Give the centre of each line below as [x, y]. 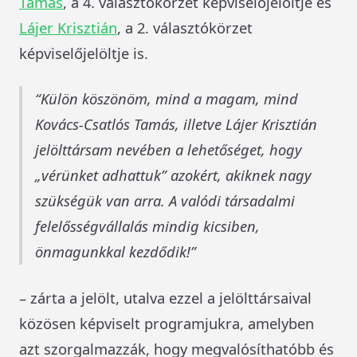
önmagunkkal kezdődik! [113, 252]
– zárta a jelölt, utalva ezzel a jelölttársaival [165, 297]
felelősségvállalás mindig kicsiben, [147, 226]
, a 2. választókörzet [185, 27]
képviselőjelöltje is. [84, 53]
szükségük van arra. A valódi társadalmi [165, 201]
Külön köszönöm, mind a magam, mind [169, 99]
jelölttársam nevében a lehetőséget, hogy [169, 150]
